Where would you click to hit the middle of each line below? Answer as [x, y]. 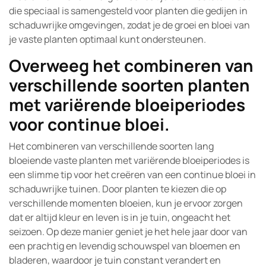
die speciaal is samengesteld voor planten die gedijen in [128, 11]
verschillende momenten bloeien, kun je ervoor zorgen [126, 203]
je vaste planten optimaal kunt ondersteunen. [107, 39]
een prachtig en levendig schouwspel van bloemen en [125, 246]
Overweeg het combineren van [131, 65]
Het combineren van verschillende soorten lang [111, 146]
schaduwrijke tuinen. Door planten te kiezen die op [118, 189]
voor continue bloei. [89, 124]
